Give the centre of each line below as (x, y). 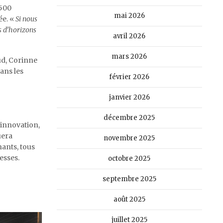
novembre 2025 (129, 138)
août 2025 (129, 199)
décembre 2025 (129, 118)
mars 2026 (129, 56)
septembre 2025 (129, 179)
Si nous (26, 19)
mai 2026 (129, 16)
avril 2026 (129, 36)
